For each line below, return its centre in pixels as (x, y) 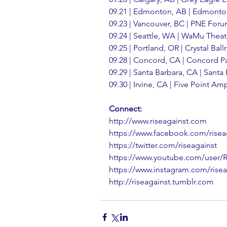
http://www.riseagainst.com (158, 121)
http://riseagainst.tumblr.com (161, 181)
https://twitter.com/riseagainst (163, 145)
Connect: (125, 108)
